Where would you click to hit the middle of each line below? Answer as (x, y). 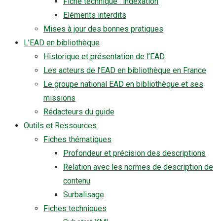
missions (59, 98)
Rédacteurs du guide (79, 112)
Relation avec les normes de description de (138, 167)
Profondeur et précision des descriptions (134, 153)
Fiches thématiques (77, 139)
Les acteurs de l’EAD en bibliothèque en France (125, 70)
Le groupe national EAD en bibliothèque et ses (123, 84)
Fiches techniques (75, 208)
